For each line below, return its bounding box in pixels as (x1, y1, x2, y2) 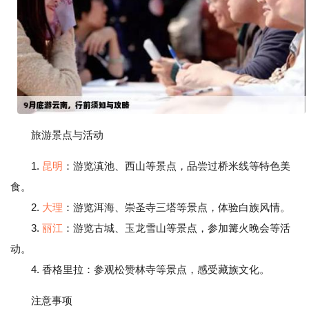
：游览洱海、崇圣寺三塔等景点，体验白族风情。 (63, 201, 290, 214)
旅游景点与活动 (31, 129, 103, 141)
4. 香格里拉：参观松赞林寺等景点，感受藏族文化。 (10, 263, 270, 276)
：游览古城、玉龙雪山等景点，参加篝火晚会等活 (63, 222, 290, 235)
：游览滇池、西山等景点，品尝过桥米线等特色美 (63, 160, 290, 172)
